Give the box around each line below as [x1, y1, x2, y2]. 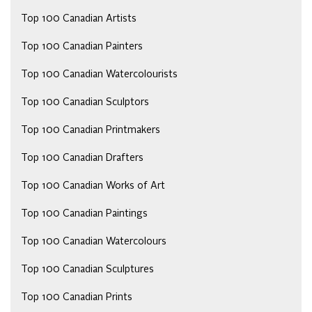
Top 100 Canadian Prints [21, 292, 132, 303]
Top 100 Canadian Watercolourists [21, 70, 178, 80]
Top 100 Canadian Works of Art [21, 181, 165, 192]
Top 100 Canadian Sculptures [21, 265, 154, 275]
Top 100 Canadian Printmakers [21, 125, 160, 136]
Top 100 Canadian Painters [21, 42, 143, 52]
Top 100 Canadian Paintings [21, 209, 148, 219]
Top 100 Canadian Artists [21, 14, 136, 24]
